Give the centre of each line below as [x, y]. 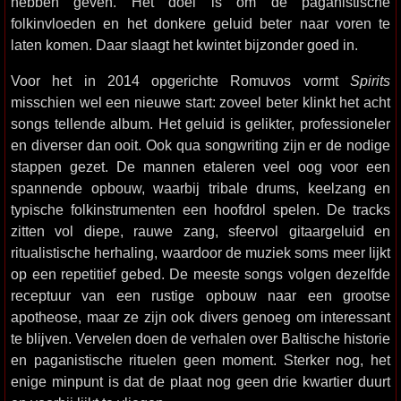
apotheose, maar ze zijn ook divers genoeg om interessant [200, 317]
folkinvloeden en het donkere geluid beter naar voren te [200, 23]
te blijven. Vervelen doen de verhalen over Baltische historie [200, 338]
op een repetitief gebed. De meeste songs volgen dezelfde [200, 274]
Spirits [370, 81]
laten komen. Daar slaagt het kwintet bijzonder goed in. [184, 45]
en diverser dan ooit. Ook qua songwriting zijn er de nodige [200, 145]
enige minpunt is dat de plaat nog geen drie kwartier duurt [200, 381]
